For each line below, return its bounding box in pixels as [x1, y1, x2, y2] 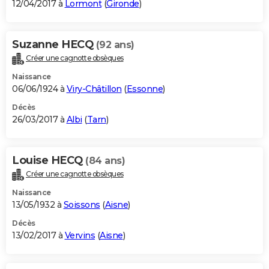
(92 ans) [95, 39, 134, 51]
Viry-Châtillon [66, 83, 122, 95]
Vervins [64, 230, 95, 241]
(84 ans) [85, 155, 125, 167]
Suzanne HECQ [12, 38, 96, 52]
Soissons [63, 199, 100, 211]
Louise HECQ [12, 154, 85, 168]
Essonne [126, 83, 163, 95]
